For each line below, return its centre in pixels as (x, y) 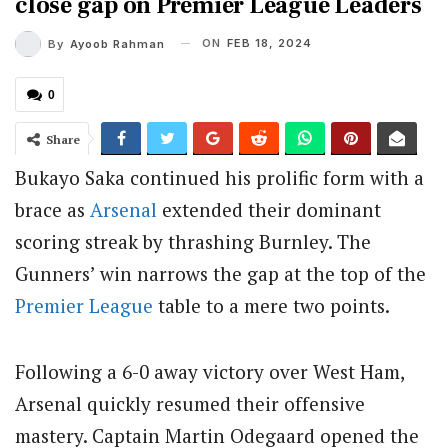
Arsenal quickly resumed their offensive (190, 403)
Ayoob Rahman (117, 43)
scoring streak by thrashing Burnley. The (193, 241)
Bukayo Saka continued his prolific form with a (219, 177)
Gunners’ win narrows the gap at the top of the (220, 273)
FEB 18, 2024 (269, 42)
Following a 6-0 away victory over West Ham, (209, 371)
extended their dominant (269, 209)
